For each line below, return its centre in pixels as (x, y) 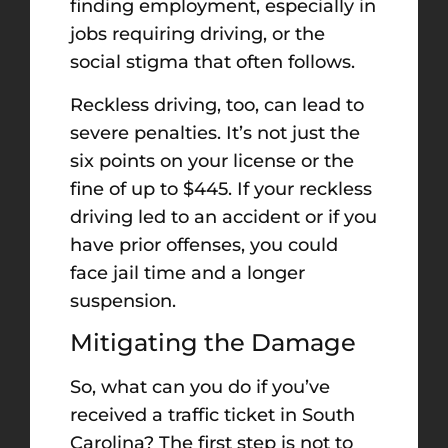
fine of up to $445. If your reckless (221, 188)
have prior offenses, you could (204, 244)
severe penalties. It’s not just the (215, 132)
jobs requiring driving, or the (197, 34)
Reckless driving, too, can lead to (217, 104)
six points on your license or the (212, 160)
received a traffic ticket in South (212, 415)
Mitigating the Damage (213, 343)
